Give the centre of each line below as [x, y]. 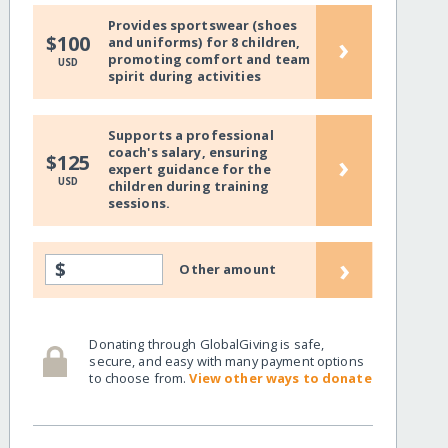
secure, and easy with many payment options [226, 360]
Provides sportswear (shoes [202, 25]
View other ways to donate [280, 377]
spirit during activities [184, 76]
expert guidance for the [189, 169]
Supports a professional [190, 135]
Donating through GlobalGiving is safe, [207, 343]
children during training [188, 186]
